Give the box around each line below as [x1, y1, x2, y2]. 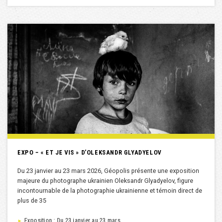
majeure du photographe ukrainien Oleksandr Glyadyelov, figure [17, 177, 193, 185]
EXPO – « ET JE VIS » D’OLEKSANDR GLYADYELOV [17, 149, 162, 157]
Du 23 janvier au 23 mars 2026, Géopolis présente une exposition [17, 167, 199, 175]
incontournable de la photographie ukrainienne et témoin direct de [17, 187, 202, 195]
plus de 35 [17, 197, 46, 205]
